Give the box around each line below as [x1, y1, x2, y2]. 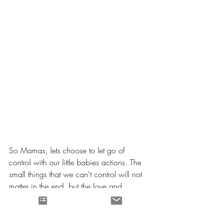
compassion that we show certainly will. [9, 192, 143, 204]
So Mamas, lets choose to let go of [9, 144, 127, 156]
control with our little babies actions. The [9, 156, 144, 168]
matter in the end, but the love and [9, 180, 124, 192]
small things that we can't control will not [9, 168, 144, 180]
